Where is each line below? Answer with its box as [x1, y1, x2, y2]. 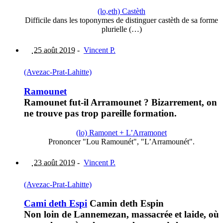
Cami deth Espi [24, 198, 87, 209]
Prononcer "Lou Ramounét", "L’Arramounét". [48, 137, 195, 146]
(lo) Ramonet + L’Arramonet [76, 128, 167, 137]
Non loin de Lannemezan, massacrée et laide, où [24, 209, 219, 220]
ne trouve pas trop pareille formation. [24, 108, 177, 118]
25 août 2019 [32, 46, 75, 55]
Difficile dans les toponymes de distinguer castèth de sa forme [25, 16, 218, 25]
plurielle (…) [101, 25, 142, 34]
